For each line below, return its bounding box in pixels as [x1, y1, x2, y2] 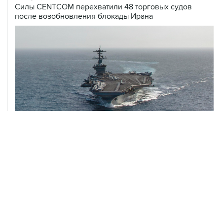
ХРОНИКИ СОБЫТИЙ [7, 168, 92, 178]
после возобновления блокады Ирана [15, 11, 153, 21]
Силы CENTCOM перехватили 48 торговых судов [15, 1, 192, 12]
